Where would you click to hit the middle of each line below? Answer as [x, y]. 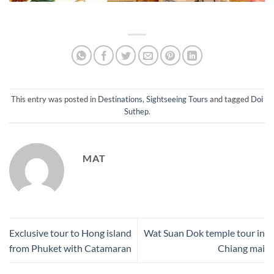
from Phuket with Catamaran [70, 248]
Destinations [120, 99]
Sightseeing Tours [177, 99]
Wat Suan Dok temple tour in [204, 232]
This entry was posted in [54, 99]
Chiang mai [241, 248]
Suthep [136, 111]
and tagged [229, 99]
